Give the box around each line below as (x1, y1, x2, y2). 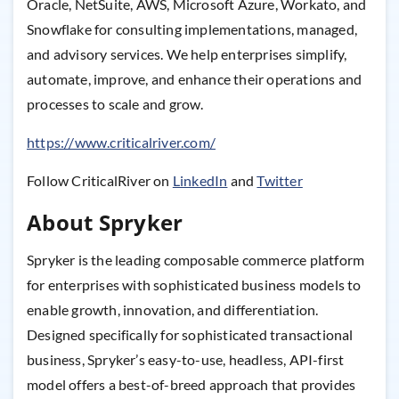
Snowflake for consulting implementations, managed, (27, 20, 358, 38)
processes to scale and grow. (27, 95, 204, 113)
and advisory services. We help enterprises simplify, (27, 45, 347, 63)
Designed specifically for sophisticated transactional (27, 326, 354, 344)
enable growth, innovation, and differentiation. (27, 301, 319, 319)
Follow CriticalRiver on (27, 172, 173, 190)
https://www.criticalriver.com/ (27, 134, 216, 151)
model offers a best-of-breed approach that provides (27, 376, 356, 394)
